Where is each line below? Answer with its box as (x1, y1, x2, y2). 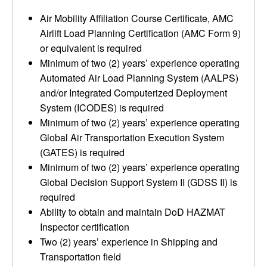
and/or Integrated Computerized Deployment (40, 86, 227, 100)
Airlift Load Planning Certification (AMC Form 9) (40, 26, 241, 40)
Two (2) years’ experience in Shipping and (40, 235, 218, 249)
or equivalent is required (40, 41, 142, 55)
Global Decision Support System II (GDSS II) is (40, 175, 237, 189)
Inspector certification (40, 220, 129, 234)
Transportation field (40, 250, 121, 263)
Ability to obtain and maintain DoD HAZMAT (40, 205, 225, 219)
